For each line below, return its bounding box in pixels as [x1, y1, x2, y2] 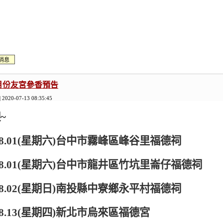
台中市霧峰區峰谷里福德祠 [56, 135, 182, 147]
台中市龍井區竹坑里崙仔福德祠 [56, 159, 203, 171]
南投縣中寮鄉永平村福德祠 [56, 183, 182, 195]
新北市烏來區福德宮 [56, 207, 150, 219]
